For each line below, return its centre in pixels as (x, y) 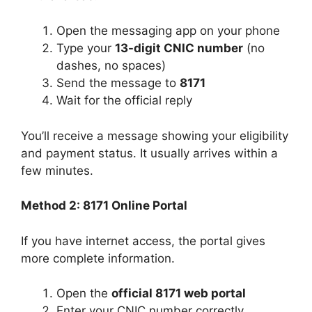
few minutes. (57, 170)
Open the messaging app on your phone (168, 31)
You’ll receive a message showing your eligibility (155, 135)
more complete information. (98, 258)
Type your (86, 48)
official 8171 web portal (179, 294)
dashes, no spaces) (111, 66)
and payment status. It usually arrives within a (149, 153)
